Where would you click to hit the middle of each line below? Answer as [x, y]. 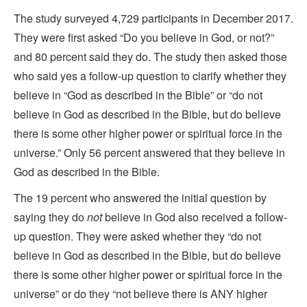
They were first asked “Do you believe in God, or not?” [144, 37]
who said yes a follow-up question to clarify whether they [150, 75]
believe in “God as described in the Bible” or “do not [138, 95]
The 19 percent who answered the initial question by [140, 197]
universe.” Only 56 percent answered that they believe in [149, 152]
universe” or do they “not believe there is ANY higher [140, 293]
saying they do [50, 217]
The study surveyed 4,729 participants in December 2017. [153, 18]
